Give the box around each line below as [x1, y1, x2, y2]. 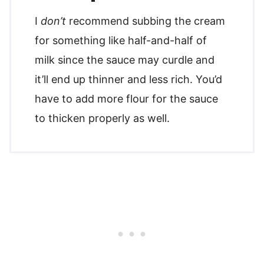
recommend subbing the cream [66, 14, 225, 27]
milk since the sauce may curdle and [35, 53, 214, 66]
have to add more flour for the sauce [35, 92, 218, 105]
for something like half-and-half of [35, 34, 207, 47]
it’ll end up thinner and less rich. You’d [35, 72, 222, 85]
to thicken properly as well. [35, 111, 170, 124]
